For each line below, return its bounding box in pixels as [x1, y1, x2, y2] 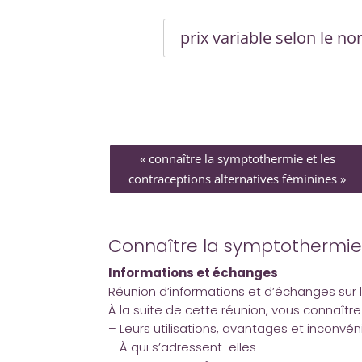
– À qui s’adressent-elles [108, 339, 257, 356]
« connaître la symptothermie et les [139, 150, 335, 166]
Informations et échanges [108, 264, 279, 282]
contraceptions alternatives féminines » [128, 170, 347, 187]
